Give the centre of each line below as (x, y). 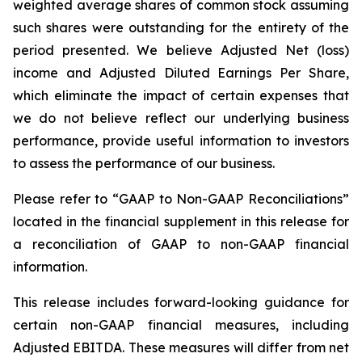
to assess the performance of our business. (144, 163)
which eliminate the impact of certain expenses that (181, 95)
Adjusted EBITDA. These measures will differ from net (181, 347)
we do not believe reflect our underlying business (181, 118)
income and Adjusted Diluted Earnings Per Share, (181, 72)
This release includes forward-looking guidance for (181, 302)
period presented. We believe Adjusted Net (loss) (181, 50)
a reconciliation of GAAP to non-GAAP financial (181, 244)
